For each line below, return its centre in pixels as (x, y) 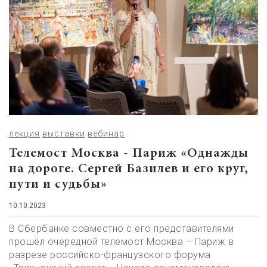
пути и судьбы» (58, 184)
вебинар (106, 133)
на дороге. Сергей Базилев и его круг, (129, 169)
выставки (64, 133)
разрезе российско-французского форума (110, 254)
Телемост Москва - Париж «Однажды (129, 153)
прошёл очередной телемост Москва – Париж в (121, 241)
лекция (24, 133)
